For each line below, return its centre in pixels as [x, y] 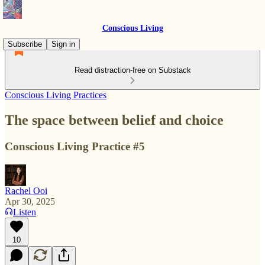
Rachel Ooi [26, 190]
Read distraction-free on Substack [132, 70]
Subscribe [25, 44]
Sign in [63, 44]
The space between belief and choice [114, 120]
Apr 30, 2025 [30, 201]
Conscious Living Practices [56, 95]
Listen [25, 212]
